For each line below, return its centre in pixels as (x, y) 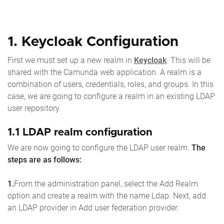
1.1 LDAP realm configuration (80, 132)
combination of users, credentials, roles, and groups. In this (110, 84)
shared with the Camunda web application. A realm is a (104, 72)
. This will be (188, 60)
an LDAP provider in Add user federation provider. (93, 208)
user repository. (34, 108)
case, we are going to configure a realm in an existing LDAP (111, 96)
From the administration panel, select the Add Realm (106, 184)
